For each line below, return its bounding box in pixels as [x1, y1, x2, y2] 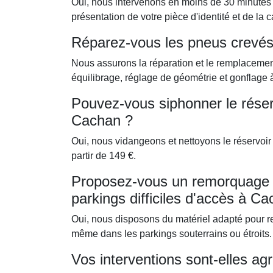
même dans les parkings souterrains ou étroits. [71, 229, 272, 239]
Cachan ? [71, 112, 133, 129]
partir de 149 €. [71, 151, 136, 161]
